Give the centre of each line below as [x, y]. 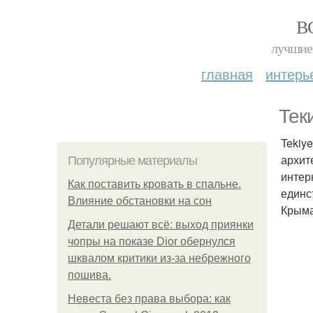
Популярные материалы [132, 161]
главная [227, 74]
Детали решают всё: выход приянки [161, 225]
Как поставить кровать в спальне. [154, 184]
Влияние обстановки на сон [140, 201]
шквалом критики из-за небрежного [159, 258]
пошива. [89, 275]
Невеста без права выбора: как [149, 299]
